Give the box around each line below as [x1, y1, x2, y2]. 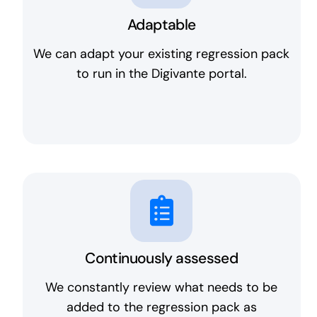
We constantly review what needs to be [45, 278, 278, 296]
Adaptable [127, 15, 196, 35]
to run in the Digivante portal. [76, 65, 247, 83]
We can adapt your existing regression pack [33, 45, 290, 63]
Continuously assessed [85, 248, 238, 269]
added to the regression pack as [66, 298, 257, 316]
